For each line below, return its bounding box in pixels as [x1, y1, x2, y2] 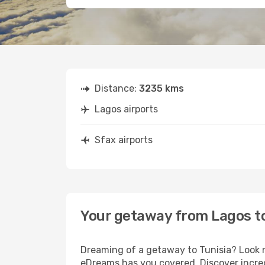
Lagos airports [95, 104, 158, 115]
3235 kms [139, 83, 184, 94]
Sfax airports [95, 134, 153, 146]
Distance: [95, 83, 139, 94]
